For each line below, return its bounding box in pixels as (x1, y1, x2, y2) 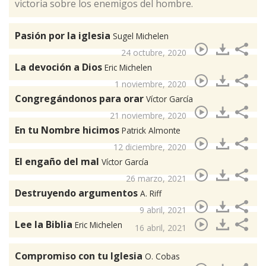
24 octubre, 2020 (121, 47, 186, 59)
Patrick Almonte (122, 125, 180, 137)
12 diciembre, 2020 (113, 141, 186, 153)
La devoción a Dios (15, 61, 104, 74)
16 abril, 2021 (135, 222, 186, 234)
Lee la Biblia (15, 218, 75, 232)
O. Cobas (145, 251, 180, 262)
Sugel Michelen (113, 30, 169, 42)
